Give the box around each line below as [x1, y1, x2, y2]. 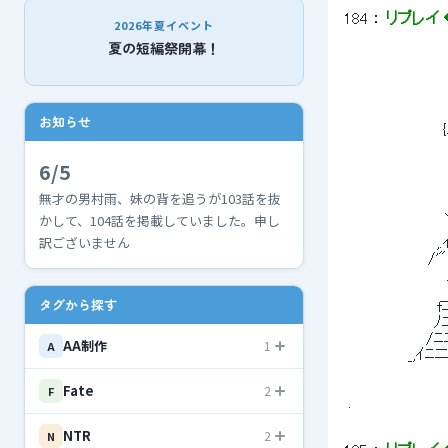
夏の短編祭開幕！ [108, 38, 220, 58]
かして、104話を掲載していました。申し [39, 211, 280, 230]
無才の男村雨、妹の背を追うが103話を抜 [39, 189, 281, 208]
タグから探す [39, 295, 117, 314]
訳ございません [39, 233, 130, 252]
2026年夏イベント [113, 17, 215, 33]
